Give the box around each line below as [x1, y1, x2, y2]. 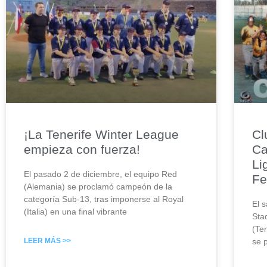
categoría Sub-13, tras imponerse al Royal [24, 194, 184, 204]
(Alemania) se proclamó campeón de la [24, 182, 172, 192]
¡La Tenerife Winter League [24, 128, 179, 142]
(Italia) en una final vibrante [24, 207, 127, 217]
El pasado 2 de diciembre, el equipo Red [24, 169, 177, 179]
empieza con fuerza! [24, 142, 140, 157]
